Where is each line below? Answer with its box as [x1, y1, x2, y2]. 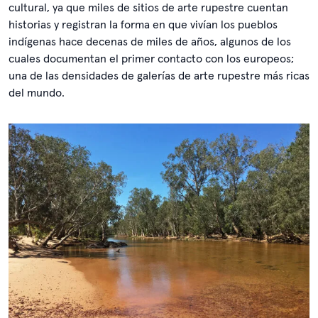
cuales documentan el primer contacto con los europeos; [9, 51, 294, 66]
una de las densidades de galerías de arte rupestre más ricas [9, 68, 309, 83]
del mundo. [9, 85, 65, 100]
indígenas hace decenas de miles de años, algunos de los [9, 34, 291, 49]
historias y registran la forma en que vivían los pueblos [9, 17, 278, 32]
